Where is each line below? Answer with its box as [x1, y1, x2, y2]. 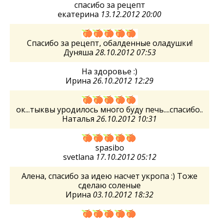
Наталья [62, 113, 96, 124]
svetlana [63, 151, 96, 162]
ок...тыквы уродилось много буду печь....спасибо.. [16, 104, 203, 115]
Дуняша [63, 46, 95, 58]
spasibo [95, 142, 124, 153]
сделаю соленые [78, 179, 141, 191]
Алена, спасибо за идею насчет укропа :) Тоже [22, 170, 197, 181]
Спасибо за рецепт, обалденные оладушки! [26, 37, 193, 48]
